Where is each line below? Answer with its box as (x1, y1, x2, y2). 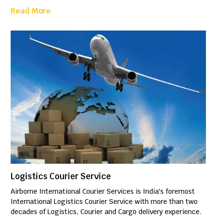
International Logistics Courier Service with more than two (11, 197, 198, 206)
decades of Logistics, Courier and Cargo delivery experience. (11, 207, 202, 216)
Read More (11, 6, 51, 16)
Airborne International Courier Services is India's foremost (11, 186, 195, 196)
